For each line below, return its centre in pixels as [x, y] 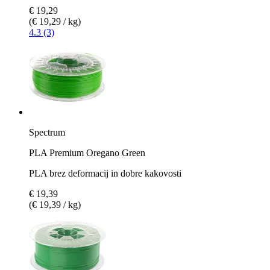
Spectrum [47, 132]
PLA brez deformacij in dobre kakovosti [105, 173]
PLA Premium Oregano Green [87, 152]
